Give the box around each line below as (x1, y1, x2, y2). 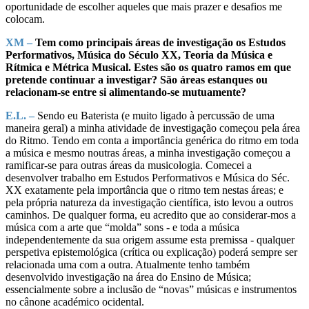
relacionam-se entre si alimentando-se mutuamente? (6, 86, 246, 98)
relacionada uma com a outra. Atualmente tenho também (6, 258, 250, 270)
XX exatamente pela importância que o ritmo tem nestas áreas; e (6, 183, 283, 196)
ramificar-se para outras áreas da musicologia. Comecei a (6, 159, 252, 171)
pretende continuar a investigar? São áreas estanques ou (6, 73, 268, 86)
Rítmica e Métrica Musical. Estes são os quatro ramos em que (6, 61, 291, 73)
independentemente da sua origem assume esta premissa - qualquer (6, 233, 295, 246)
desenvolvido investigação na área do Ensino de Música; (6, 270, 251, 283)
